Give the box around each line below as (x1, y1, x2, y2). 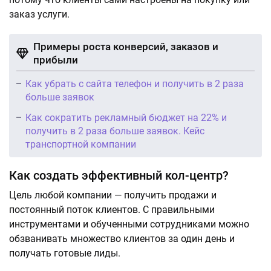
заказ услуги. (9, 8, 70, 20)
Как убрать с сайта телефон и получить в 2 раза (25, 78, 244, 90)
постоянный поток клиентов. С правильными (9, 204, 215, 215)
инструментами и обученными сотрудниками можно (9, 218, 249, 230)
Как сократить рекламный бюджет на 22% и (25, 112, 227, 123)
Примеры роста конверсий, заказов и (33, 41, 218, 53)
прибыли (33, 54, 78, 66)
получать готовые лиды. (9, 247, 120, 259)
